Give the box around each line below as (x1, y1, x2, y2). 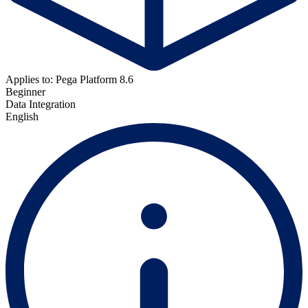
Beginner (5, 85, 45, 98)
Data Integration (5, 98, 76, 110)
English (5, 110, 38, 122)
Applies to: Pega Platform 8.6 (5, 73, 133, 85)
